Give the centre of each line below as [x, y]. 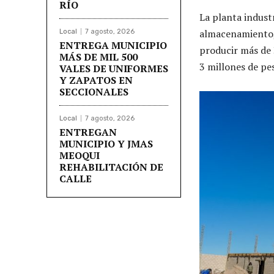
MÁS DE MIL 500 [98, 57]
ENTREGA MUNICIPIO [113, 45]
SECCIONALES [94, 91]
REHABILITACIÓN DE [111, 167]
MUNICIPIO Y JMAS [106, 143]
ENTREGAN [88, 132]
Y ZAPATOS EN [96, 80]
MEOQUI [80, 155]
